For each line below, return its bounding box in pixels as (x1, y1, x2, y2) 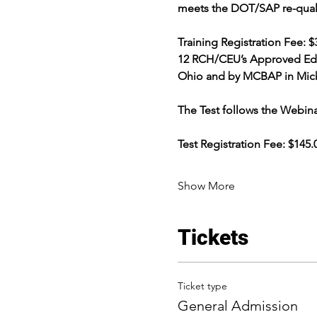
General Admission (177, 297, 298, 314)
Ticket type (177, 279, 227, 292)
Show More (177, 179, 235, 192)
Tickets (177, 225, 248, 250)
